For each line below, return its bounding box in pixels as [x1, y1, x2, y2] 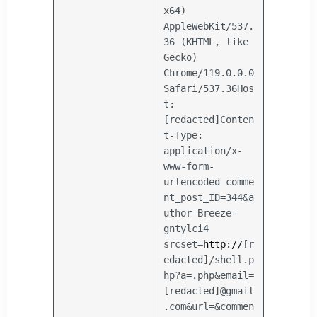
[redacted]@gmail [163, 285, 255, 297]
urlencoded [163, 176, 221, 188]
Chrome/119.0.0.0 [163, 67, 255, 79]
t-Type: [163, 129, 204, 142]
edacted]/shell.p [163, 254, 255, 266]
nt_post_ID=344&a [163, 192, 255, 204]
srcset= [163, 238, 204, 250]
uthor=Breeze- [163, 207, 238, 219]
